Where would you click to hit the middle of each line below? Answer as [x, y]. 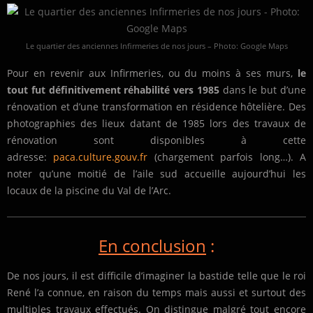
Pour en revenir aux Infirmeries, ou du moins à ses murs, [152, 73]
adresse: [30, 157]
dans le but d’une [263, 90]
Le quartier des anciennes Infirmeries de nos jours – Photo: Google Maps [156, 46]
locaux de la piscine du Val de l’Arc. [89, 191]
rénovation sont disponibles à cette [156, 140]
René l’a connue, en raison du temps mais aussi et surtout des [156, 293]
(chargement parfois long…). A [227, 157]
